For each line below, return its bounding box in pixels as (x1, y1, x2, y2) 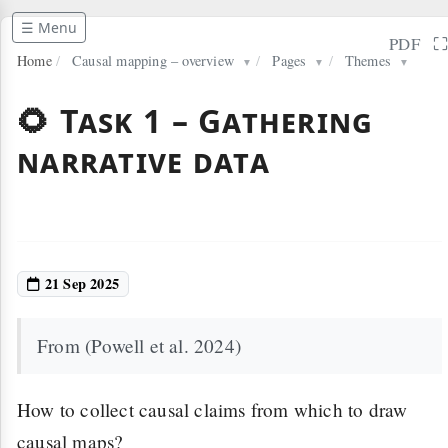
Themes (344, 51, 392, 70)
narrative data (17, 139, 270, 182)
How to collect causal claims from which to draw (17, 397, 408, 422)
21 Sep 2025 (40, 273, 119, 294)
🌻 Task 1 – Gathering (17, 99, 374, 142)
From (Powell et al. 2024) (37, 333, 241, 358)
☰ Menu (21, 18, 77, 37)
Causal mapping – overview (72, 51, 235, 70)
